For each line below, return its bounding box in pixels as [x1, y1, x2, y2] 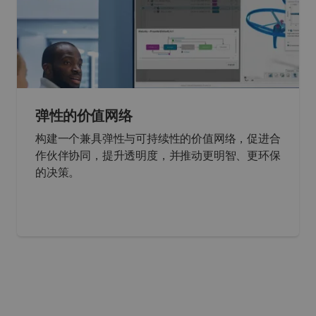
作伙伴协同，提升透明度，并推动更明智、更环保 [35, 150, 281, 162]
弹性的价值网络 [35, 109, 133, 124]
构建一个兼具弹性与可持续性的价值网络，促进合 [35, 133, 281, 145]
